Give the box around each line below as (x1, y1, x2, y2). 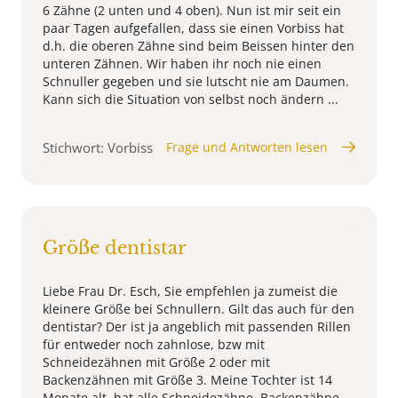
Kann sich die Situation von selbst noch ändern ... (43, 90, 338, 107)
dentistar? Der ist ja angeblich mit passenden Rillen (43, 317, 351, 335)
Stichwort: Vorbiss (43, 138, 153, 156)
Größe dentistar (43, 236, 187, 259)
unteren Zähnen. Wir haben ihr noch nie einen (43, 54, 322, 72)
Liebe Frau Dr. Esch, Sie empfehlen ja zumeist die (43, 282, 338, 299)
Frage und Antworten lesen (166, 138, 328, 155)
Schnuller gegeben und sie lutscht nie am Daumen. (43, 72, 349, 90)
